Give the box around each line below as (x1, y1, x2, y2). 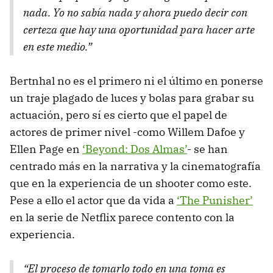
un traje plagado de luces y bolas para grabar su (10, 91, 254, 105)
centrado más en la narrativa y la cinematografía (10, 159, 261, 173)
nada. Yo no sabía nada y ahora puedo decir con (23, 5, 247, 19)
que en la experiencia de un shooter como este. (10, 176, 252, 190)
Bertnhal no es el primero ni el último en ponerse (10, 74, 263, 88)
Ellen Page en (10, 142, 82, 156)
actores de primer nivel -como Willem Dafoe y (10, 125, 245, 139)
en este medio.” (23, 40, 92, 54)
